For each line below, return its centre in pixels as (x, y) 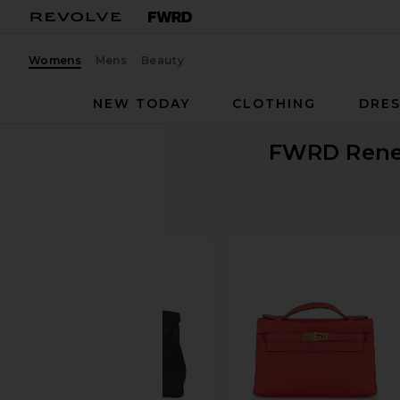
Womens (55, 60)
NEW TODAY (142, 104)
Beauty (162, 60)
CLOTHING (275, 104)
